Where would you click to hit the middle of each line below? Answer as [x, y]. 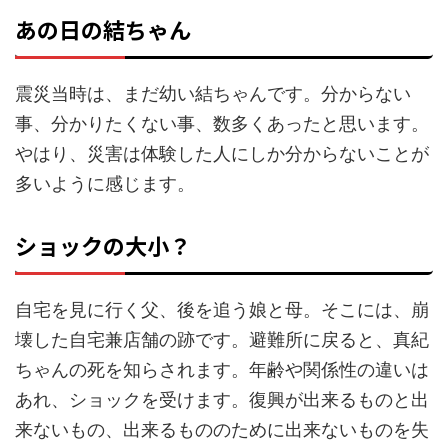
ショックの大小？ [103, 244]
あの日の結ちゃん [103, 28]
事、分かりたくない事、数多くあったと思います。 [222, 123]
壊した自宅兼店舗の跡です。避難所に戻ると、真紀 [222, 339]
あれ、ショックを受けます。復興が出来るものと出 [222, 399]
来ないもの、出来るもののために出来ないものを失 [222, 429]
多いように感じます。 [105, 183]
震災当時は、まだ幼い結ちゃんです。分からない [213, 93]
